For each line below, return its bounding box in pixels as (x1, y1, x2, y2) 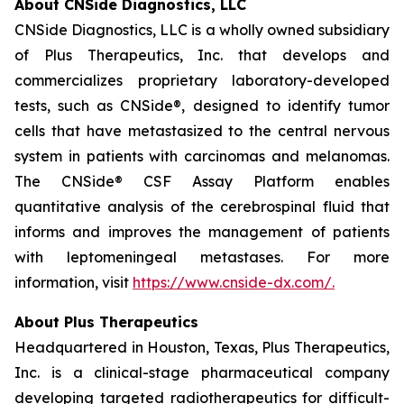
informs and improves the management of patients (14, 223, 390, 241)
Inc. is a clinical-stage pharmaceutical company (14, 363, 390, 381)
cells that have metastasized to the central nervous (14, 122, 390, 140)
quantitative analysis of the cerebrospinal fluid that (14, 197, 390, 216)
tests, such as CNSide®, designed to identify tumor (14, 96, 390, 115)
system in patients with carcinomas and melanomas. (14, 147, 390, 165)
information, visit (14, 273, 133, 291)
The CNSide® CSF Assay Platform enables (14, 172, 390, 190)
